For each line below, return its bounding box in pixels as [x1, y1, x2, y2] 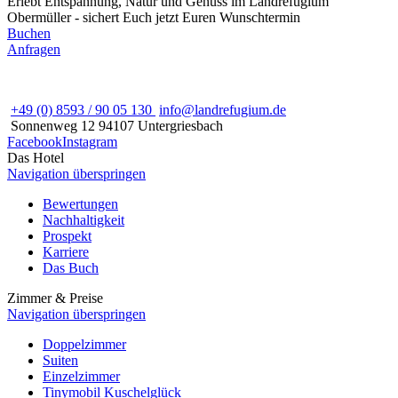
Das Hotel [7, 149, 64, 165]
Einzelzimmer [43, 368, 120, 384]
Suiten [43, 352, 78, 368]
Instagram [62, 133, 117, 149]
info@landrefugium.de [159, 101, 286, 117]
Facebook [7, 133, 62, 149]
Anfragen [7, 41, 60, 57]
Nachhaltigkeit [43, 211, 124, 227]
